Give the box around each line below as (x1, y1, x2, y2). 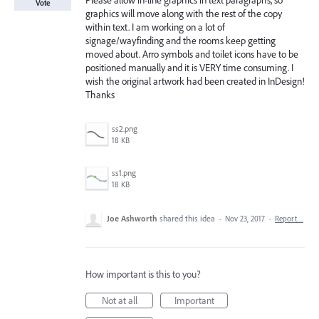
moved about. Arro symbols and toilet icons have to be (85, 48, 298, 61)
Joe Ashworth (107, 213, 157, 224)
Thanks (85, 88, 115, 101)
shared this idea (159, 213, 217, 224)
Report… (275, 214, 303, 224)
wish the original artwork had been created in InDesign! (85, 75, 305, 88)
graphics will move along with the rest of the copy (85, 7, 282, 20)
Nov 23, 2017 (225, 214, 265, 224)
